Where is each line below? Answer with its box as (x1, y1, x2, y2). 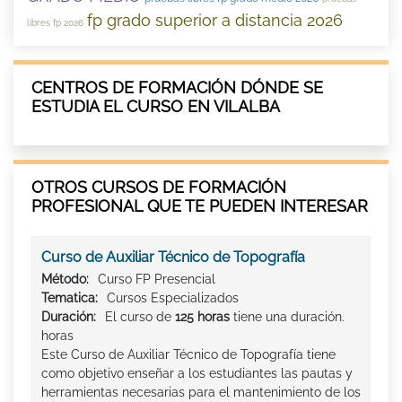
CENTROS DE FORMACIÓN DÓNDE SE (31, 77, 323, 97)
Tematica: (41, 290, 98, 305)
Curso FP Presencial (98, 271, 215, 286)
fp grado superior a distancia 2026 (87, 10, 343, 30)
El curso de (105, 309, 175, 324)
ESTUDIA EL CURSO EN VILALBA (31, 96, 280, 116)
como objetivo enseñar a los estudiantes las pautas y (41, 365, 353, 380)
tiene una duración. (230, 309, 345, 324)
